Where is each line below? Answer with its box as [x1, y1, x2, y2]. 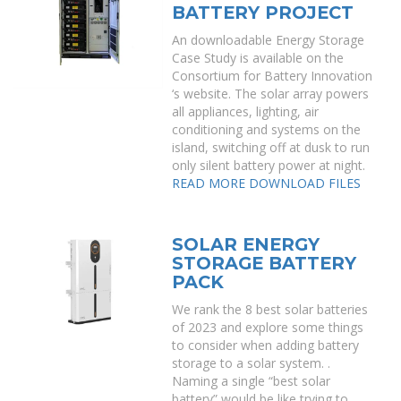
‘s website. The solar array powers [172, 85, 370, 102]
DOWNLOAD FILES [249, 175, 362, 192]
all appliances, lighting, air [172, 103, 320, 120]
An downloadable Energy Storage [172, 31, 365, 48]
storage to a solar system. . [172, 354, 331, 371]
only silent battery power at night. [172, 157, 366, 174]
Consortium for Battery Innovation [172, 67, 373, 84]
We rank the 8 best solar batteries [172, 301, 369, 318]
